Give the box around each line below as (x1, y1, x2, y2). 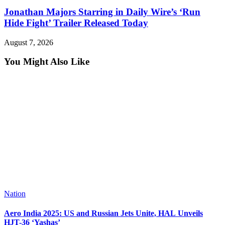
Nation (4, 189, 26, 198)
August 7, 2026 (4, 38, 53, 47)
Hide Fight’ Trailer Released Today (4, 17, 148, 28)
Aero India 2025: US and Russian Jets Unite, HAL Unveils (4, 209, 203, 218)
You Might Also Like (4, 56, 89, 67)
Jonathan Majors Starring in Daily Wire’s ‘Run (4, 6, 200, 17)
